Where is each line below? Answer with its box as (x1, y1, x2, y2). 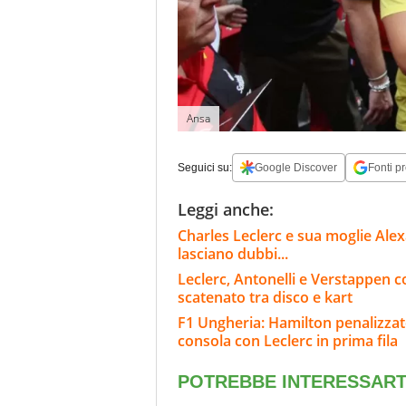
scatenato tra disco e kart (178, 286, 353, 307)
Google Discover (255, 160, 337, 174)
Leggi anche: (178, 198, 274, 220)
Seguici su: (178, 160, 232, 174)
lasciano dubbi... (178, 243, 288, 264)
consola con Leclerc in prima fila (178, 330, 398, 351)
